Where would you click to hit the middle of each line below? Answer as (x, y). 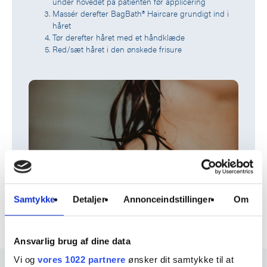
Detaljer (89, 199)
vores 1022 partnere (82, 259)
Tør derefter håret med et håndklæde (119, 37)
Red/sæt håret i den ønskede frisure (117, 49)
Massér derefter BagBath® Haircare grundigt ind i (141, 13)
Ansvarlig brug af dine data (72, 241)
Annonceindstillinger (167, 199)
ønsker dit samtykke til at (179, 259)
